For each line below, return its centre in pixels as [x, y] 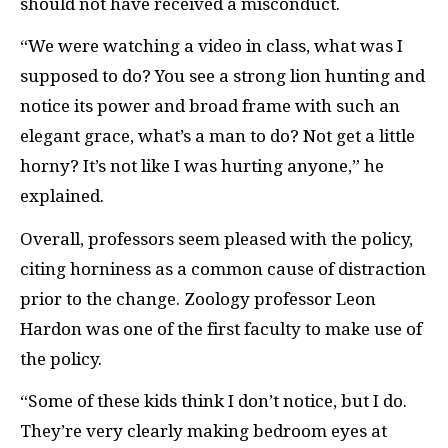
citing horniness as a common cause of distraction [223, 268]
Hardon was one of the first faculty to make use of [221, 328]
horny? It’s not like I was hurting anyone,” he [202, 166]
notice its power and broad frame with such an [210, 106]
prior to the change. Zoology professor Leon [198, 298]
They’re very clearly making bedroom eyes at [203, 431]
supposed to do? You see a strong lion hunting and [222, 76]
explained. [62, 196]
